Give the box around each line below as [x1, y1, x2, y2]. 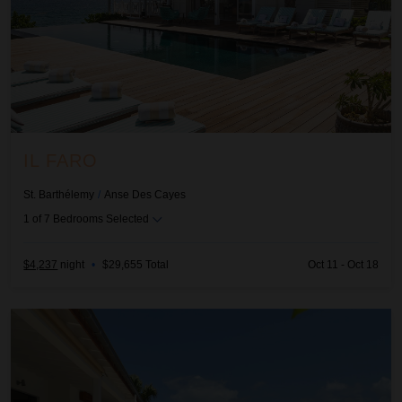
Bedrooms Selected [53, 212, 150, 225]
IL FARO [23, 151, 99, 171]
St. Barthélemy [23, 188, 95, 201]
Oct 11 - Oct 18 [307, 258, 379, 272]
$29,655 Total [102, 258, 170, 272]
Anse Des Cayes [104, 188, 187, 201]
